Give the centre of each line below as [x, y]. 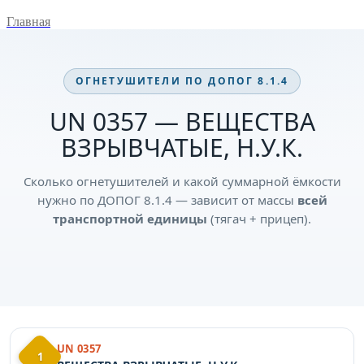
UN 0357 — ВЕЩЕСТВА [182, 121]
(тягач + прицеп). [259, 218]
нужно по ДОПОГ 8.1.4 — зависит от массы [167, 199]
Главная [28, 21]
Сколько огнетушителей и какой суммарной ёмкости [182, 181]
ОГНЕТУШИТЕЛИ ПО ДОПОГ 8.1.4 [182, 80]
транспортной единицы [130, 218]
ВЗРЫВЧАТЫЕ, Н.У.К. [182, 147]
